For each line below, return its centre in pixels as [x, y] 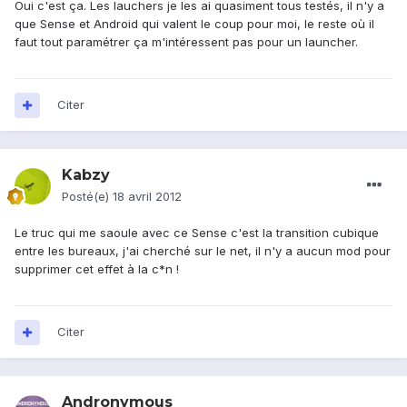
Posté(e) [87, 197]
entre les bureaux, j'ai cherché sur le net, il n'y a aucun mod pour [203, 251]
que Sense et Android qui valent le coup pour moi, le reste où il [194, 24]
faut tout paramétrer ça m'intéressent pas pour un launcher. [186, 42]
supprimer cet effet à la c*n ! [97, 269]
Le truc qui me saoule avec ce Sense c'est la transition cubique [197, 233]
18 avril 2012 [147, 197]
